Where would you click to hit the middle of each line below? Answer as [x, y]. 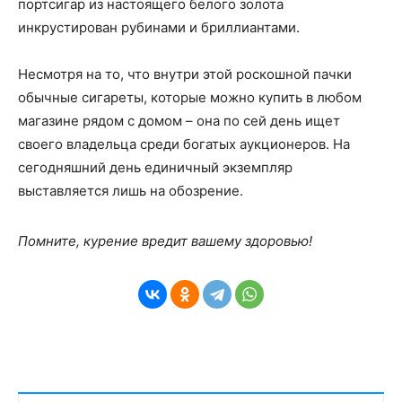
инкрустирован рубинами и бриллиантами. [159, 28]
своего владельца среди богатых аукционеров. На [184, 144]
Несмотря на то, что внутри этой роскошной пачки [185, 74]
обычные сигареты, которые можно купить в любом [190, 98]
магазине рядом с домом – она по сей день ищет [179, 121]
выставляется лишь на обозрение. [131, 191]
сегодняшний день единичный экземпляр [155, 168]
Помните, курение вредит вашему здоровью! [165, 241]
